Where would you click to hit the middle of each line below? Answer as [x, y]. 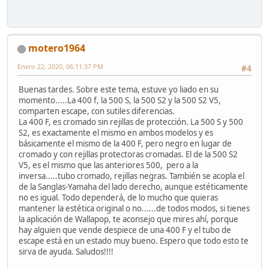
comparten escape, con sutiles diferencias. [97, 111]
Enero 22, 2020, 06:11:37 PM [60, 67]
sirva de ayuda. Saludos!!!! [66, 251]
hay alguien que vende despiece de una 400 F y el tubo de [125, 230]
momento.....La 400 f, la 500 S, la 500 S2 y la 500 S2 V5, [120, 100]
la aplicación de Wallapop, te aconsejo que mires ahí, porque [128, 219]
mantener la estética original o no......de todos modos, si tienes [134, 208]
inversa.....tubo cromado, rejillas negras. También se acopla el [131, 176]
